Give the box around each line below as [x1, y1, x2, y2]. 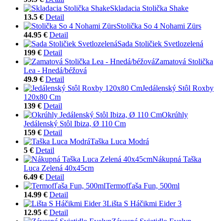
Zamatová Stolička [155, 57, 213, 66]
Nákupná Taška [152, 154, 201, 163]
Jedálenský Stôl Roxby [142, 83, 214, 92]
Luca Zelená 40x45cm [24, 163, 94, 172]
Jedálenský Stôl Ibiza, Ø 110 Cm [24, 119, 126, 128]
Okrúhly [162, 110, 188, 119]
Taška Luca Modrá [90, 137, 149, 146]
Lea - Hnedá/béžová [24, 66, 87, 74]
